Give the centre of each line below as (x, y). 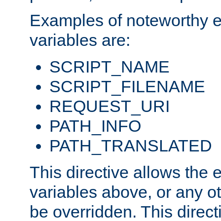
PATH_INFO (95, 126)
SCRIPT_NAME (110, 67)
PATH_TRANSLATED (131, 146)
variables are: (80, 40)
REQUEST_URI (110, 106)
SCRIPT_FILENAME (127, 87)
